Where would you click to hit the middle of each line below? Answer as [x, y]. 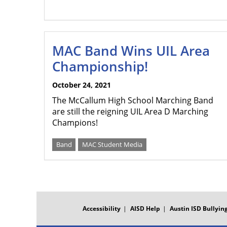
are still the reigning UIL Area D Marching [130, 111]
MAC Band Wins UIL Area [131, 51]
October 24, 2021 [82, 85]
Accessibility [102, 209]
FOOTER [49, 195]
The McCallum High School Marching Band [133, 100]
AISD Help [145, 209]
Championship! [100, 66]
